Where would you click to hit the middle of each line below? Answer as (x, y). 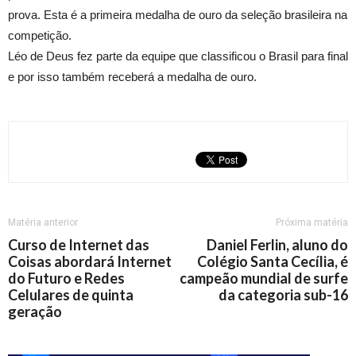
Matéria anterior (43, 223)
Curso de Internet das (79, 245)
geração (35, 312)
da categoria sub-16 (283, 295)
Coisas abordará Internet (90, 262)
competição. (40, 36)
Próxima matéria (312, 223)
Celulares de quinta (71, 295)
